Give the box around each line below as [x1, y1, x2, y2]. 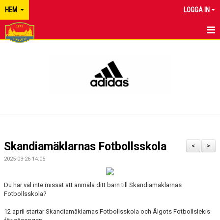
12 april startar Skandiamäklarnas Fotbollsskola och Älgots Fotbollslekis [4, 208, 210, 215]
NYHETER [6, 67, 32, 74]
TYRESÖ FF [6, 46, 37, 53]
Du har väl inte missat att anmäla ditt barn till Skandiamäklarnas [4, 181, 182, 189]
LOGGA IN [184, 6, 210, 14]
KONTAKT [6, 130, 33, 137]
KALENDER [6, 88, 37, 95]
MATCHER [6, 109, 34, 116]
